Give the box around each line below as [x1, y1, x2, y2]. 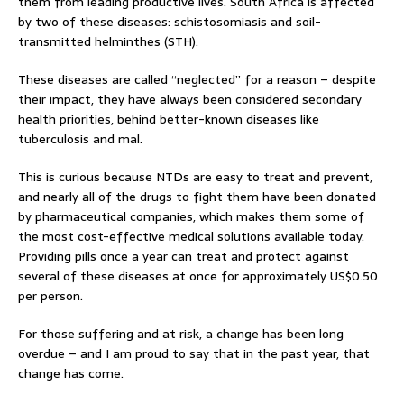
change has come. [18, 363, 124, 383]
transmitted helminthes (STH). [18, 31, 198, 51]
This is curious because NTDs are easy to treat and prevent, [18, 166, 372, 187]
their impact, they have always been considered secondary [18, 88, 362, 109]
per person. [18, 285, 83, 306]
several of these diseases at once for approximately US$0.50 [18, 265, 378, 286]
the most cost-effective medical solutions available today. [18, 225, 364, 246]
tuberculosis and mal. [18, 128, 142, 149]
